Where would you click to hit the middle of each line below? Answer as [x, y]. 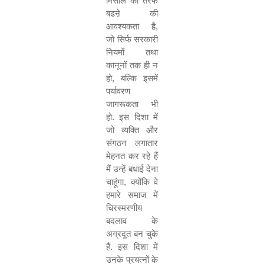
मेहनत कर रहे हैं [132, 156]
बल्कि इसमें [139, 78]
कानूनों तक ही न [132, 65]
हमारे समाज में [132, 195]
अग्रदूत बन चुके [132, 234]
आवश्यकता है [131, 26]
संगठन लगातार [132, 143]
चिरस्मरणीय [124, 208]
